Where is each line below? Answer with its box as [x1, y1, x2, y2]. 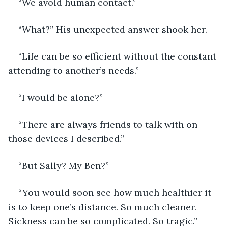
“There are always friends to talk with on [18, 118, 200, 130]
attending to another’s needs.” [8, 64, 139, 76]
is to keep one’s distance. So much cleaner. [8, 201, 199, 213]
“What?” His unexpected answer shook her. [18, 23, 210, 35]
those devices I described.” [8, 132, 124, 145]
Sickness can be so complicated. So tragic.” [8, 215, 197, 227]
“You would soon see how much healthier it [18, 186, 214, 198]
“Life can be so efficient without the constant [18, 50, 219, 62]
